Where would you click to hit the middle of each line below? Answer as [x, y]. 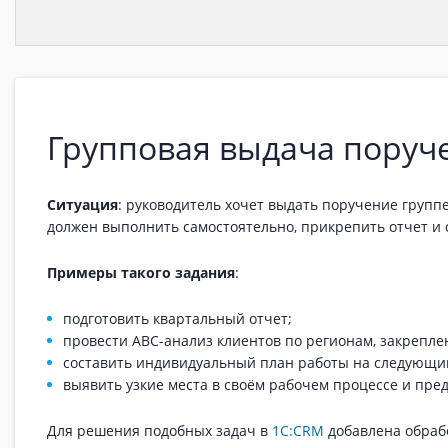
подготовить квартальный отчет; [177, 318]
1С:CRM [298, 430]
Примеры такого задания [141, 272]
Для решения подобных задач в [159, 430]
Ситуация [82, 204]
